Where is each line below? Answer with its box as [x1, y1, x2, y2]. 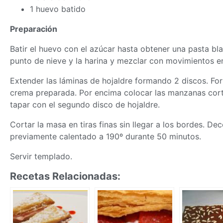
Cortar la [10, 119, 46, 129]
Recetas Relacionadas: [10, 170, 120, 182]
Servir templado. [10, 151, 72, 161]
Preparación [10, 23, 57, 34]
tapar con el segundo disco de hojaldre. [10, 99, 160, 110]
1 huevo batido [30, 3, 86, 14]
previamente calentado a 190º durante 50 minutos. [10, 131, 201, 141]
